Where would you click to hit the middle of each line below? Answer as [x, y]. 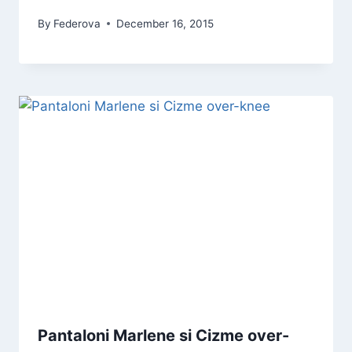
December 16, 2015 [165, 23]
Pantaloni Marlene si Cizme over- [163, 336]
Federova [77, 23]
